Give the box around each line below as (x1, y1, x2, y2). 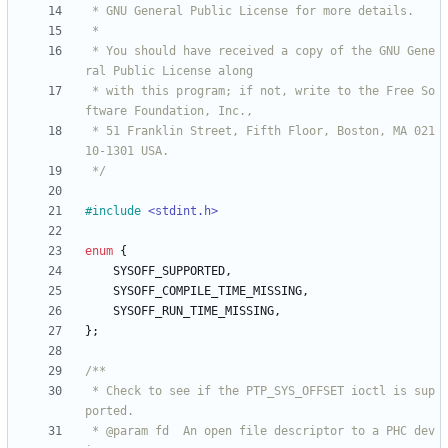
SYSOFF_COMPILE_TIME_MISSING (113, 284, 302, 299)
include (92, 204, 141, 219)
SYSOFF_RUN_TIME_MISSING (113, 304, 274, 319)
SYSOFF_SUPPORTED (113, 264, 225, 279)
